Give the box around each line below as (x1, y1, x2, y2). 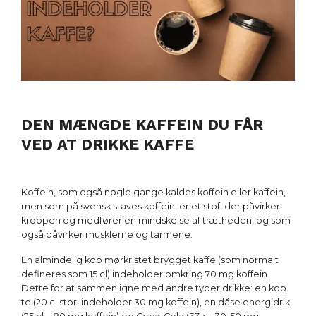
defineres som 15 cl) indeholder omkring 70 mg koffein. (21, 268, 269, 279)
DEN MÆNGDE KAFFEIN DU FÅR (21, 115, 263, 133)
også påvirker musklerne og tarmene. (21, 229, 193, 240)
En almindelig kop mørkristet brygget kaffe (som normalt (21, 254, 279, 265)
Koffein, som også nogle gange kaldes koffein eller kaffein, (21, 186, 286, 197)
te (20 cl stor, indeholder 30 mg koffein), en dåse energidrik (21, 296, 290, 308)
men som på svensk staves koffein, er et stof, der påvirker (21, 200, 280, 212)
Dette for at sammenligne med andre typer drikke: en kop (21, 282, 286, 293)
